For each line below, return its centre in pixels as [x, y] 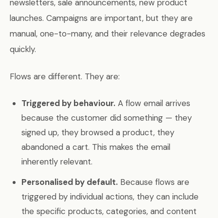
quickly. [23, 49]
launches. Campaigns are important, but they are [101, 18]
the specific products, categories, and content [109, 211]
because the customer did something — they [107, 118]
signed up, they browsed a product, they [98, 132]
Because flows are [154, 182]
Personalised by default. [70, 182]
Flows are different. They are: [65, 76]
